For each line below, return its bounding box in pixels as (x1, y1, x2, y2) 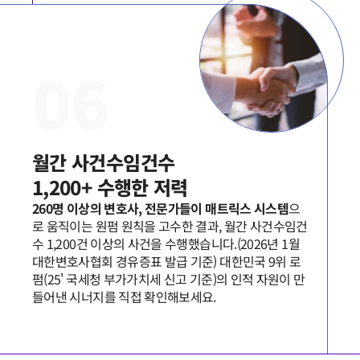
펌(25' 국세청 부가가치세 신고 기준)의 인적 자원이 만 (32, 269, 305, 288)
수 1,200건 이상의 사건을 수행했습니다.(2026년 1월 (32, 234, 300, 253)
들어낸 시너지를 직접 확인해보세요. (32, 287, 216, 306)
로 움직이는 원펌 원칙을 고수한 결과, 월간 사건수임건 (32, 216, 308, 235)
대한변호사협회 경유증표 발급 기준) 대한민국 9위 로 (32, 252, 301, 271)
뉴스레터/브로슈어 (116, 2, 231, 23)
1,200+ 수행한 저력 (32, 173, 188, 201)
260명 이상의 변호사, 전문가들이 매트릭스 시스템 (32, 198, 289, 218)
